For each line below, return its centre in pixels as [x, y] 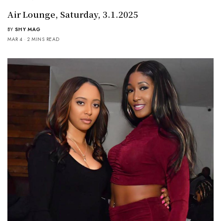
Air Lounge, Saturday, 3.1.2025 [73, 14]
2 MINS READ [43, 39]
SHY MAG [27, 29]
